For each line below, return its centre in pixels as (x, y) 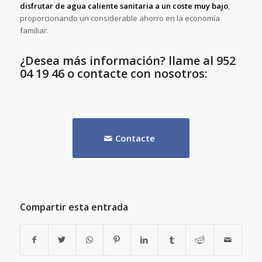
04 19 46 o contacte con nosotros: (113, 74)
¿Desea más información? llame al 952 (127, 61)
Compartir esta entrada (74, 207)
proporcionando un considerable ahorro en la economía (120, 18)
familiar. (34, 31)
